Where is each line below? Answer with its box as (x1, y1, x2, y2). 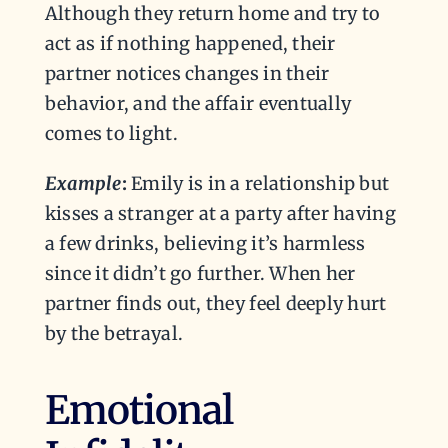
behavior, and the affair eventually (44, 91, 352, 115)
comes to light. (44, 121, 178, 145)
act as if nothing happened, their (44, 31, 336, 55)
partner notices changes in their (44, 61, 330, 85)
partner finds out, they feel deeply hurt (44, 291, 387, 315)
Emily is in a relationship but (126, 171, 390, 195)
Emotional (44, 386, 234, 436)
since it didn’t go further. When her (44, 261, 356, 285)
